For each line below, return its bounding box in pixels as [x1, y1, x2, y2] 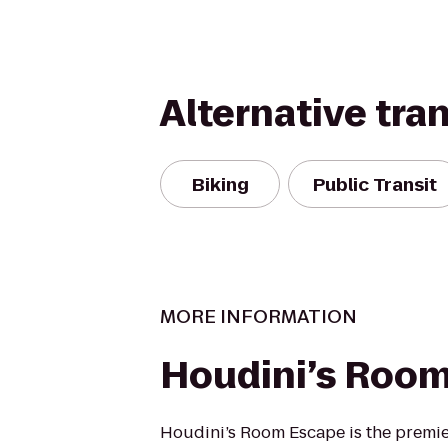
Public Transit [313, 171, 437, 197]
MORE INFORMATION [160, 304, 357, 329]
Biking [191, 171, 249, 197]
